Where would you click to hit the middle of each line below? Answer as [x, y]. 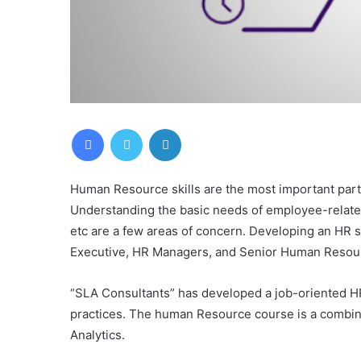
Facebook [128, 128]
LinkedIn [201, 128]
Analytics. [98, 334]
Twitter [160, 128]
